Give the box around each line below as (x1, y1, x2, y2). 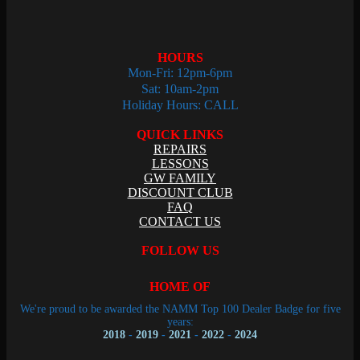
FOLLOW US (141, 243, 219, 257)
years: (166, 315, 194, 328)
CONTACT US (139, 214, 221, 228)
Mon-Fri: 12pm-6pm (128, 65, 232, 80)
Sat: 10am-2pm (141, 81, 219, 96)
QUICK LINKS (137, 127, 223, 141)
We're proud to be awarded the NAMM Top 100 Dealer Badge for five (19, 302, 341, 315)
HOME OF (149, 279, 211, 293)
